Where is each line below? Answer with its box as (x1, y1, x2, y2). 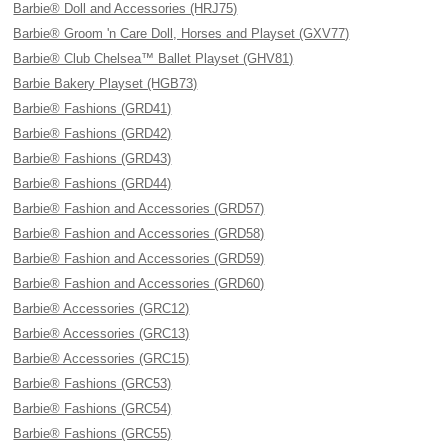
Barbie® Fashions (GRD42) (13, 126, 172, 141)
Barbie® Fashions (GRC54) (13, 401, 172, 416)
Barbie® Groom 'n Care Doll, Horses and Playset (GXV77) (13, 26, 350, 41)
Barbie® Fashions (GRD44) (13, 176, 172, 191)
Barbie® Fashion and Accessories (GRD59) (13, 251, 265, 266)
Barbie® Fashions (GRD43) (13, 151, 172, 166)
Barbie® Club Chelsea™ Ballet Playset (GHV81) (13, 51, 294, 66)
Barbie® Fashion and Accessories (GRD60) (13, 276, 265, 291)
